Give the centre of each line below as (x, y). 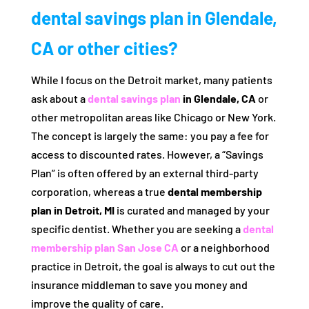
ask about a (59, 98)
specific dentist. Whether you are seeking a (137, 229)
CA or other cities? (104, 48)
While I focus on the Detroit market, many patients (151, 80)
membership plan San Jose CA (104, 247)
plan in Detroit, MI (72, 210)
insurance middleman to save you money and (139, 285)
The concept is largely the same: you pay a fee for (150, 136)
